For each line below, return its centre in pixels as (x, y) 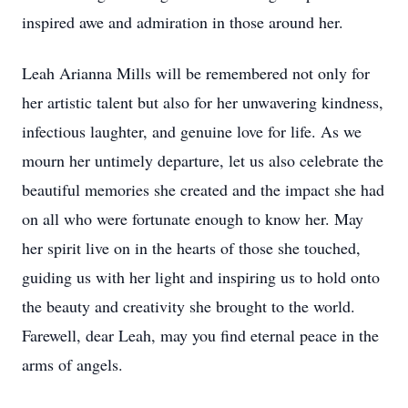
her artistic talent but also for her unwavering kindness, (203, 102)
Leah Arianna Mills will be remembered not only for (196, 73)
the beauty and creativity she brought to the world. (189, 306)
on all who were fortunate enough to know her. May (193, 219)
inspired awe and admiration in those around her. (183, 22)
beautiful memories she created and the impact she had (203, 189)
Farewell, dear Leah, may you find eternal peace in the (200, 335)
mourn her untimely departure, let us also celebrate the (203, 160)
